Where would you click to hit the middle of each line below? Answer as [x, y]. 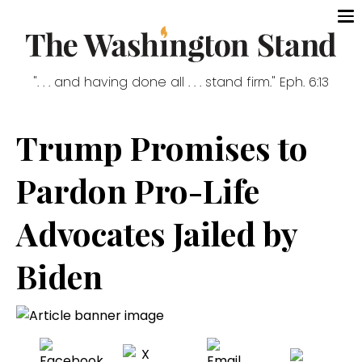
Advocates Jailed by [157, 234]
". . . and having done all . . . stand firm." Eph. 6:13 [181, 82]
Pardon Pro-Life [138, 191]
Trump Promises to [162, 148]
